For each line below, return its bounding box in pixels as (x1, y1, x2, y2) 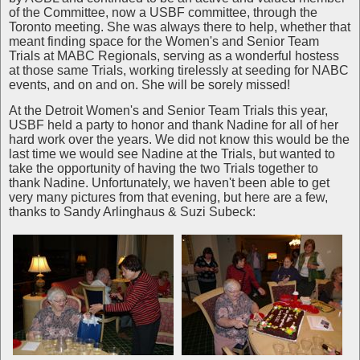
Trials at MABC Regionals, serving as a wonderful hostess (9, 49, 339, 63)
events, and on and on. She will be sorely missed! (9, 78, 290, 92)
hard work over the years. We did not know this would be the (9, 133, 350, 147)
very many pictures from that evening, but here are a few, (9, 190, 328, 205)
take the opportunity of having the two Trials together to (9, 162, 318, 176)
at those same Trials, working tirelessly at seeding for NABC (9, 63, 349, 78)
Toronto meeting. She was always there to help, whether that (9, 20, 350, 35)
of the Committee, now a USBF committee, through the (9, 6, 317, 20)
